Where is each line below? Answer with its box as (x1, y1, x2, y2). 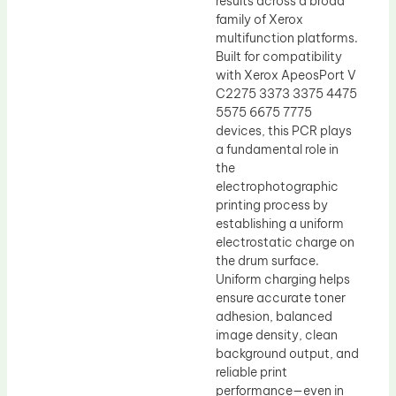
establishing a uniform (216, 215, 344, 232)
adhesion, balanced (216, 308, 332, 324)
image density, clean (216, 326, 338, 343)
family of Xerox (216, 11, 303, 27)
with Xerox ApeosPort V (216, 66, 356, 83)
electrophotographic (216, 178, 339, 194)
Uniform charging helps (216, 270, 350, 287)
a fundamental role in (216, 141, 339, 157)
